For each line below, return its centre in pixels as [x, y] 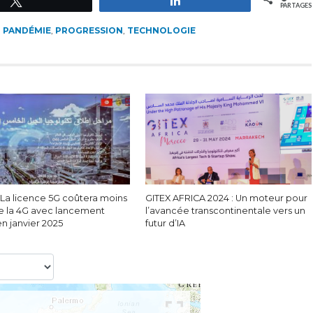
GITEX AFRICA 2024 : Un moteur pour [227, 198]
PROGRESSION [89, 30]
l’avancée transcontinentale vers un [226, 211]
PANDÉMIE [27, 30]
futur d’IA [166, 223]
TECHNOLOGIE [161, 30]
